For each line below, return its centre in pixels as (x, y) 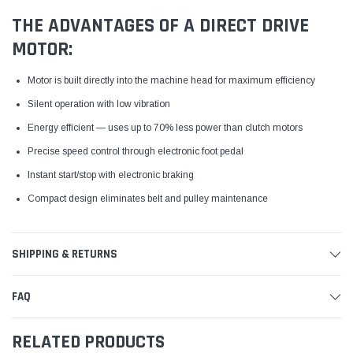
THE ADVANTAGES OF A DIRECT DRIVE (160, 26)
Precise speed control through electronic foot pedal (136, 151)
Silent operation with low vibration (99, 104)
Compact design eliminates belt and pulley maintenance (148, 198)
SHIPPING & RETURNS (65, 254)
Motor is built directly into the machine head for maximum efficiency (171, 80)
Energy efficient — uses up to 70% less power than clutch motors (165, 127)
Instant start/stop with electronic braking (111, 175)
